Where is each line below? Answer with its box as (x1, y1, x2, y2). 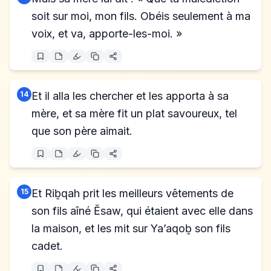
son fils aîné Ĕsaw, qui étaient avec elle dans (31, 204, 253, 217)
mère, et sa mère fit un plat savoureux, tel (31, 107, 237, 120)
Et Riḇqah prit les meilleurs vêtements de (31, 187, 233, 200)
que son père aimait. (31, 125, 132, 137)
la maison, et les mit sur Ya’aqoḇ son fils (31, 222, 230, 235)
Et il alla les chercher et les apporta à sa (31, 90, 229, 102)
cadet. (31, 240, 63, 252)
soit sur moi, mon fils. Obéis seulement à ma (31, 10, 250, 22)
